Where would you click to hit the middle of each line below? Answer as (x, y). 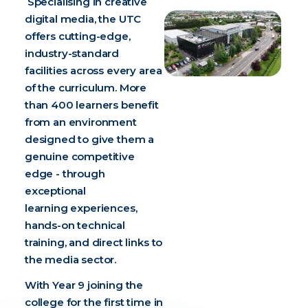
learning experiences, (81, 208)
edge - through (65, 174)
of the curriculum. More (86, 88)
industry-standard (72, 53)
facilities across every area (93, 70)
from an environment (80, 122)
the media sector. (71, 260)
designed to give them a (89, 139)
